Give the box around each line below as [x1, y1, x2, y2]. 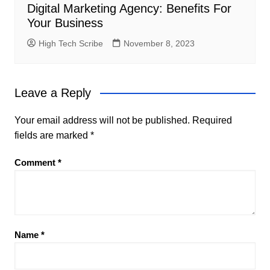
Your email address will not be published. [14, 115, 190, 126]
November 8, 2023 [123, 39, 195, 49]
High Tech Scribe [38, 39, 103, 49]
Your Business [27, 16, 103, 30]
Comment [14, 157, 58, 168]
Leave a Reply [14, 86, 91, 100]
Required [192, 115, 232, 126]
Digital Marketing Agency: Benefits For [27, 2, 231, 16]
